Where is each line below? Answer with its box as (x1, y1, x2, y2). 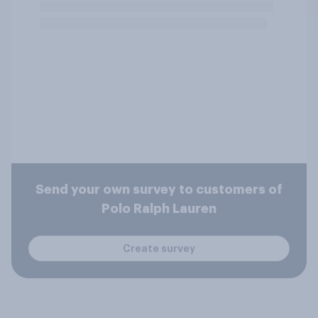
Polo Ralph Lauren (102, 202, 216, 215)
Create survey (123, 243, 195, 253)
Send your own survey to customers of (35, 183, 283, 196)
